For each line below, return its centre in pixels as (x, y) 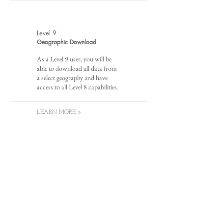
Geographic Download (67, 42)
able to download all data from (77, 68)
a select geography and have (72, 78)
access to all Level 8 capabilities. (78, 87)
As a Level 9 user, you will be (74, 59)
